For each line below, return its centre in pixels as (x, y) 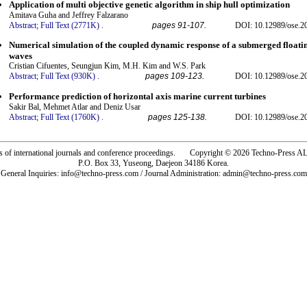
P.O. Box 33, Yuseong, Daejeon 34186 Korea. (153, 163)
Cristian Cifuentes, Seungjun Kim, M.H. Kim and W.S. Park (107, 66)
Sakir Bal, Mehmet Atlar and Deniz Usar (75, 107)
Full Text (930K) (68, 76)
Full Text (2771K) (70, 25)
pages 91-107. (179, 25)
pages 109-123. (175, 76)
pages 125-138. (177, 117)
